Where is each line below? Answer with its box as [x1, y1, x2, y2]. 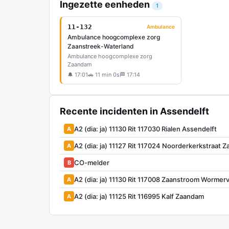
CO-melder [74, 158, 109, 167]
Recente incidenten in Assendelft [60, 106, 209, 117]
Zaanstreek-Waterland [67, 42, 134, 50]
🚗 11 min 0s [88, 71, 120, 78]
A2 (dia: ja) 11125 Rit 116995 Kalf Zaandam [74, 192, 204, 200]
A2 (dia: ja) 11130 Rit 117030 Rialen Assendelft [74, 124, 217, 133]
